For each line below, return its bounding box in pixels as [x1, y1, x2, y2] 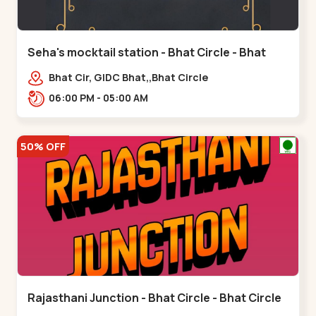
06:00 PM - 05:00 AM [103, 91, 149, 104]
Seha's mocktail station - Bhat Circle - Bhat [28, 44, 267, 60]
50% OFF [20, 139, 66, 154]
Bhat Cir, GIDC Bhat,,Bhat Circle [49, 71, 209, 84]
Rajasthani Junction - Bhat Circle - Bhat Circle [28, 290, 282, 305]
